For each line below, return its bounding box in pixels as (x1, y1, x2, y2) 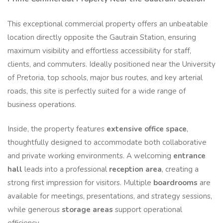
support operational (113, 205, 182, 215)
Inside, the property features (7, 124, 107, 134)
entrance (173, 151, 206, 161)
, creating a (162, 164, 199, 175)
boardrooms (153, 178, 198, 188)
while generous (7, 205, 62, 215)
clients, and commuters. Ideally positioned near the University (7, 59, 216, 69)
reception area (109, 164, 162, 175)
